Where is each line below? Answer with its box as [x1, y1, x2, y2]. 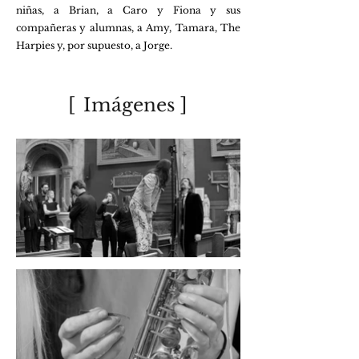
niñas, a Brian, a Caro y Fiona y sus [16, 4, 240, 16]
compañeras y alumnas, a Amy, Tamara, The [16, 22, 240, 34]
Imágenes [83, 94, 180, 116]
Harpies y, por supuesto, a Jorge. [16, 39, 177, 51]
